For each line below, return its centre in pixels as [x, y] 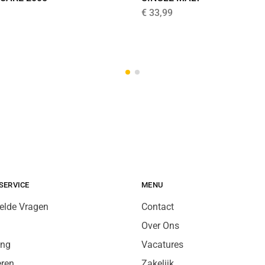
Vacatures [162, 244]
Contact [158, 206]
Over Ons [160, 225]
